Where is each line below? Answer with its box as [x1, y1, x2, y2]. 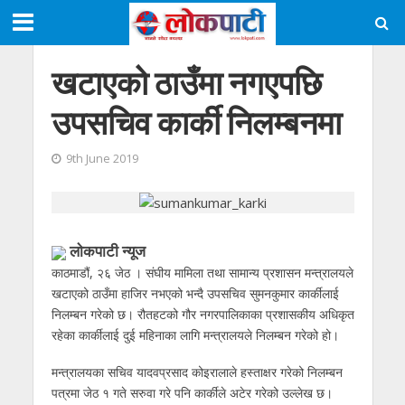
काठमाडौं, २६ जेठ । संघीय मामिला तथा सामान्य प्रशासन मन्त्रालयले [51, 264, 353, 282]
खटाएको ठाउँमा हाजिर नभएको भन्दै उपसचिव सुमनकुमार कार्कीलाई [51, 285, 339, 303]
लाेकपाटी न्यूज [65, 240, 146, 262]
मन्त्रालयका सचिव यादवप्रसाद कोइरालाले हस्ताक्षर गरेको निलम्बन [51, 363, 343, 381]
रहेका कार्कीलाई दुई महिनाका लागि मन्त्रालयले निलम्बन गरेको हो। [51, 326, 339, 344]
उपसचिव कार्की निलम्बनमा [51, 103, 342, 142]
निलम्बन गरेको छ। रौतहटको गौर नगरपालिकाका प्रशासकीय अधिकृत [51, 306, 354, 324]
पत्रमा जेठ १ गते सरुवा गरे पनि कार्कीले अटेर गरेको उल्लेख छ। [51, 384, 333, 402]
